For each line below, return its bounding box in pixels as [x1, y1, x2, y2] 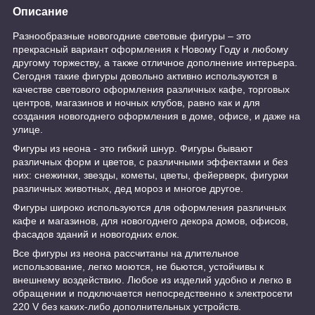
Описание [13, 5, 68, 18]
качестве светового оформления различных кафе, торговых [13, 83, 290, 95]
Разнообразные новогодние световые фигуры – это [13, 30, 251, 41]
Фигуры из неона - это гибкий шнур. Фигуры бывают [13, 142, 252, 154]
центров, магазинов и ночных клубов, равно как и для [13, 96, 260, 108]
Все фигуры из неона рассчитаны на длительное [13, 247, 239, 259]
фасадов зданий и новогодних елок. [13, 228, 179, 240]
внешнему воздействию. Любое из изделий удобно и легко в [13, 274, 291, 285]
